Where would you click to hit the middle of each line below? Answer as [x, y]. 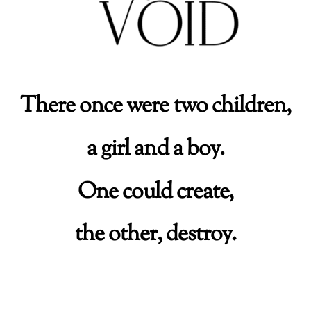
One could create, [155, 192]
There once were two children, [155, 107]
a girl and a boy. [155, 149]
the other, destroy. [155, 235]
